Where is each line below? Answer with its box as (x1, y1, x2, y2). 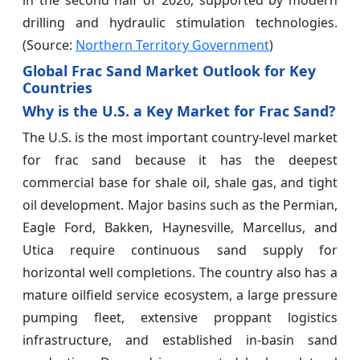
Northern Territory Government (76, 35, 269, 54)
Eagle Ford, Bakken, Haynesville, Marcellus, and (22, 218, 337, 236)
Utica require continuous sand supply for (22, 240, 337, 259)
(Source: (22, 35, 76, 54)
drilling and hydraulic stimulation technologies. (22, 13, 337, 31)
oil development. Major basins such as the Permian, (22, 195, 337, 214)
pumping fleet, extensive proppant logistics (22, 308, 337, 326)
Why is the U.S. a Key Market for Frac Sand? (22, 100, 336, 121)
